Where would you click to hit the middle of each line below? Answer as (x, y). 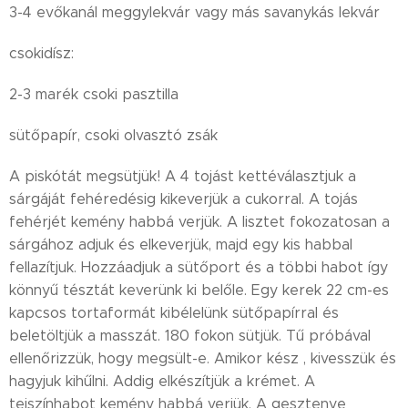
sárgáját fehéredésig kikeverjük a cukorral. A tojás (186, 199)
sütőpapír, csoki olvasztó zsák (118, 135)
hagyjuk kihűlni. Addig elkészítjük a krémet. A (162, 381)
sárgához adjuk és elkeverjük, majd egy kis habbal (181, 245)
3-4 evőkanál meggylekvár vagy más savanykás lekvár (194, 12)
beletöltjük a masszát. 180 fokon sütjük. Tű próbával (190, 336)
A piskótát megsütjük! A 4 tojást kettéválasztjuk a (183, 176)
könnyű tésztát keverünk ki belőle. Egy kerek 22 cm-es (199, 290)
